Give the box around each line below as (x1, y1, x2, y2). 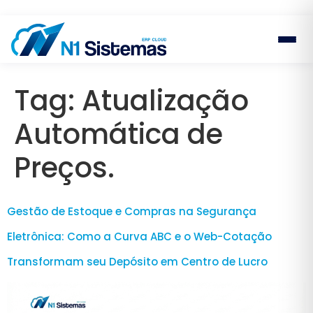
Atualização (82, 81, 249, 120)
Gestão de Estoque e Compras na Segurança (7, 204, 256, 219)
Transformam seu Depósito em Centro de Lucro (7, 254, 268, 269)
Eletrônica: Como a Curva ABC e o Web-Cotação (7, 229, 272, 244)
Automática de (14, 115, 223, 154)
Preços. (14, 148, 115, 187)
